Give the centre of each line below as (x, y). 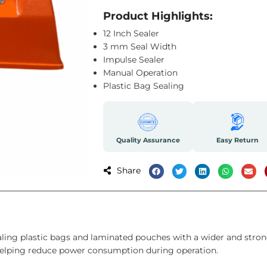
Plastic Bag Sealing (144, 86)
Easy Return (237, 140)
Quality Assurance (148, 140)
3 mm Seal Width (140, 46)
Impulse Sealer (134, 60)
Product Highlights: (158, 16)
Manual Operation (140, 73)
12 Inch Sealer (131, 33)
